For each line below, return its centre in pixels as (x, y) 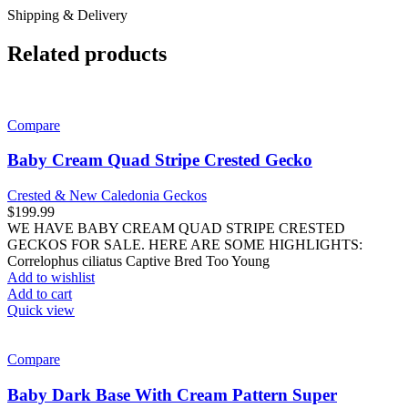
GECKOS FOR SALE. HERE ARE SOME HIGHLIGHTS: (185, 245)
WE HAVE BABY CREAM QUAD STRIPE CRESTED (176, 229)
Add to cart (40, 294)
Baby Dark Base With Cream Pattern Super (172, 394)
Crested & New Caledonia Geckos (107, 196)
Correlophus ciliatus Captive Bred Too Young (138, 261)
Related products (87, 53)
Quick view (41, 311)
